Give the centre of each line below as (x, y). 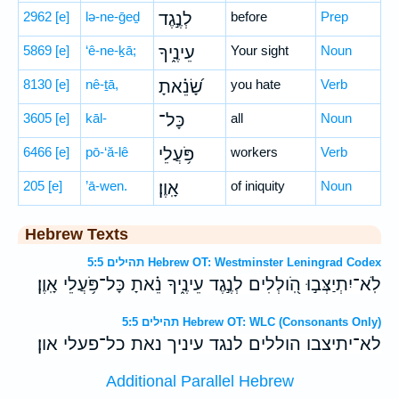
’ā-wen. (106, 186)
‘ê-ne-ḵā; (111, 50)
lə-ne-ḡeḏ (113, 16)
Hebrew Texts (77, 234)
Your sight (260, 50)
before (249, 16)
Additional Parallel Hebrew (199, 382)
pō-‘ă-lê (107, 152)
